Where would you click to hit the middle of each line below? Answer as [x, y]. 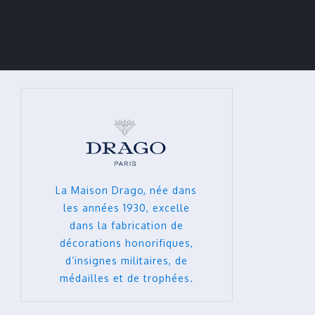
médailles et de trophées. [126, 278]
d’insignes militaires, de [126, 260]
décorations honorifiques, [126, 243]
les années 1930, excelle [126, 207]
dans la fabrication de [126, 225]
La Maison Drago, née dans [127, 190]
